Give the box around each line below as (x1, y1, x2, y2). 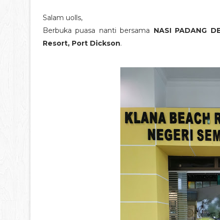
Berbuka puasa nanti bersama (43, 26, 154, 35)
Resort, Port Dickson (43, 38, 120, 48)
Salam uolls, (43, 13, 82, 22)
